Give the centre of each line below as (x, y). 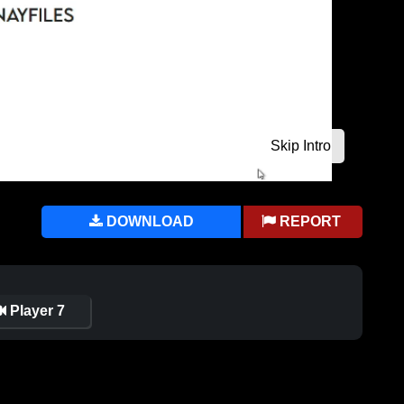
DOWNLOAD (148, 222)
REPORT (311, 222)
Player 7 (36, 311)
